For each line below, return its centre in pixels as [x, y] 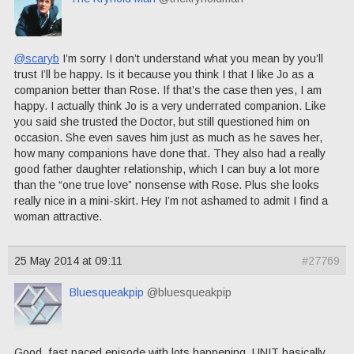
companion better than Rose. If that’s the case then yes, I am [168, 90]
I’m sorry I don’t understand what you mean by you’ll [191, 58]
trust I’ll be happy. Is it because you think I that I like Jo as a [164, 74]
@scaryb [37, 58]
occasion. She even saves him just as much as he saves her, [168, 137]
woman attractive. [58, 216]
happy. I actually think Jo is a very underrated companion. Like [170, 105]
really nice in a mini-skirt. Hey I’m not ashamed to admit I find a [171, 200]
